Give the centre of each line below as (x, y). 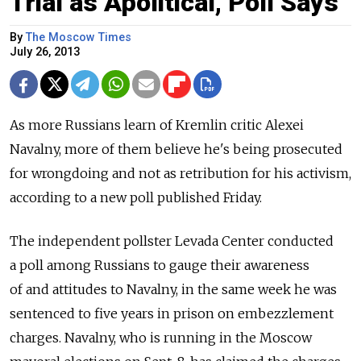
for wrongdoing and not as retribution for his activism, (180, 173)
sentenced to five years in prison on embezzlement (172, 313)
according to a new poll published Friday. (136, 197)
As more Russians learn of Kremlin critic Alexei (157, 124)
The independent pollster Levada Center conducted (172, 241)
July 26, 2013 (45, 52)
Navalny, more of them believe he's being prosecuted (176, 149)
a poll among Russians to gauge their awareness (160, 265)
